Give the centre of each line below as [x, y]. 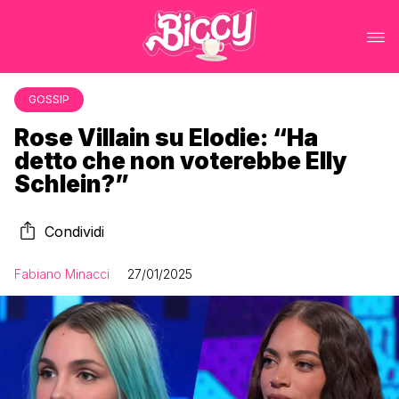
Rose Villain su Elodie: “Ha [166, 138]
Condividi [74, 232]
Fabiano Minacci [62, 274]
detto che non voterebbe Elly [181, 161]
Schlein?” [72, 184]
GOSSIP [49, 99]
